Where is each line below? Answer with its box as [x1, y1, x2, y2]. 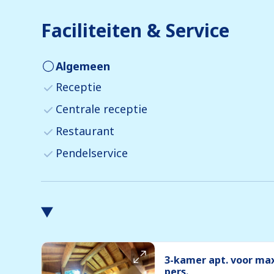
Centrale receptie [56, 102, 147, 117]
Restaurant [56, 124, 114, 139]
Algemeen [56, 58, 110, 73]
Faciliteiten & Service [41, 18, 229, 43]
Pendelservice [56, 146, 128, 161]
